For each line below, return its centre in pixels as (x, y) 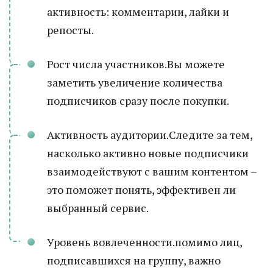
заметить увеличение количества (135, 82)
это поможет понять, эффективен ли (141, 190)
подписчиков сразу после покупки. (138, 101)
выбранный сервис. (98, 208)
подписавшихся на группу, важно (134, 260)
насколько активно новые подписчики (148, 153)
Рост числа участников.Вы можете (136, 64)
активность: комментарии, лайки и (138, 12)
